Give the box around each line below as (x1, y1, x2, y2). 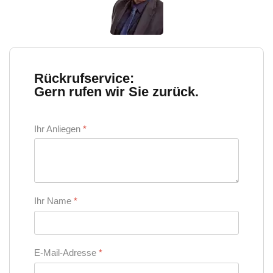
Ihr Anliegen (34, 123, 83, 134)
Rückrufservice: (34, 70, 134, 86)
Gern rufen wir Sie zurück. (34, 83, 199, 99)
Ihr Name (34, 196, 74, 207)
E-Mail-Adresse (34, 247, 99, 258)
